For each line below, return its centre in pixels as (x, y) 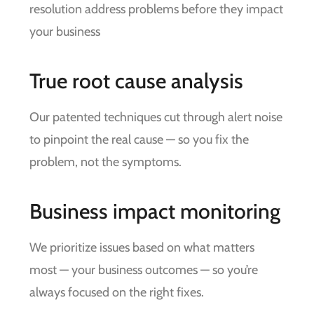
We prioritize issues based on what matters (142, 248)
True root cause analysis (137, 81)
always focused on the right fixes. (117, 293)
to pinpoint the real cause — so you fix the (139, 140)
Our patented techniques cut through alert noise (156, 117)
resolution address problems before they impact (157, 9)
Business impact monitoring (155, 212)
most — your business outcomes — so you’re (144, 270)
